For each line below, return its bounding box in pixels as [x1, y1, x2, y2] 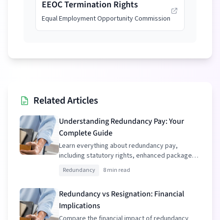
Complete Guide [59, 128, 112, 138]
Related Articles [33, 94, 98, 108]
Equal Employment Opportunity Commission [42, 14, 170, 24]
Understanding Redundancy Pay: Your [59, 116, 184, 127]
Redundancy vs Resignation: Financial [59, 189, 184, 199]
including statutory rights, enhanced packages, [59, 151, 197, 161]
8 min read [103, 166, 130, 174]
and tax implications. [59, 161, 118, 170]
